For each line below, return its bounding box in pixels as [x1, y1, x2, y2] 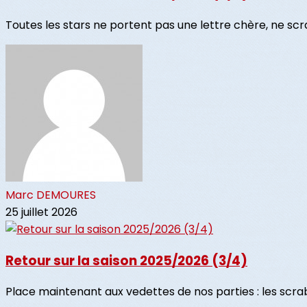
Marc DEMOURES [5, 186, 96, 203]
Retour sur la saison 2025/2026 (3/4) [5, 251, 247, 270]
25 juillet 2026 [5, 204, 77, 220]
